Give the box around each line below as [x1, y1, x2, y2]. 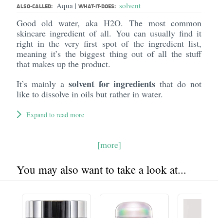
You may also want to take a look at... [16, 162, 186, 177]
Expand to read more [26, 110, 84, 119]
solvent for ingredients [68, 77, 156, 90]
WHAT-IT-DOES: [78, 2, 117, 10]
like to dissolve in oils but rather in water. [16, 88, 166, 100]
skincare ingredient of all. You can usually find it [16, 27, 202, 39]
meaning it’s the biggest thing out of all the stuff [16, 48, 202, 59]
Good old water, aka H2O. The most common [16, 17, 202, 29]
